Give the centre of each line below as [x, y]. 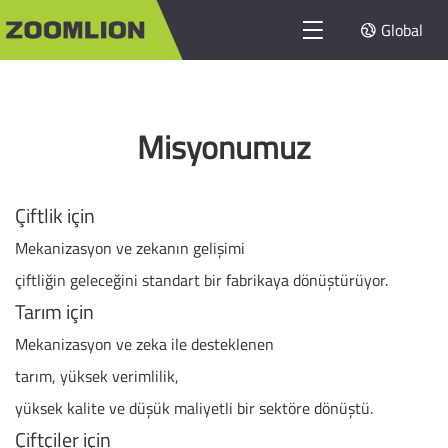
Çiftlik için [55, 215]
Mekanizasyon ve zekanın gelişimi [130, 248]
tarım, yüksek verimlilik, [97, 376]
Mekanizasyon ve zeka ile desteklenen [144, 344]
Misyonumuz [224, 147]
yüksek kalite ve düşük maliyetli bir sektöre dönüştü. [194, 408]
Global [402, 30]
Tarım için [54, 311]
